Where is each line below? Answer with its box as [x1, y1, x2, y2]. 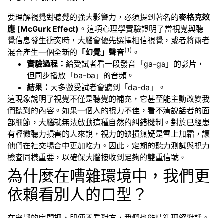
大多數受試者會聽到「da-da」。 [50, 82, 165, 92]
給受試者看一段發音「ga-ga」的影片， [66, 59, 204, 69]
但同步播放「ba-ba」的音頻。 [27, 71, 134, 81]
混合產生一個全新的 [7, 47, 77, 57]
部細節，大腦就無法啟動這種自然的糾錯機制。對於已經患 [7, 117, 210, 127]
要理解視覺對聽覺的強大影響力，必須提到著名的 [7, 12, 179, 22]
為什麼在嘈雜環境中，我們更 [7, 166, 210, 186]
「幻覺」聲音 [77, 47, 124, 57]
